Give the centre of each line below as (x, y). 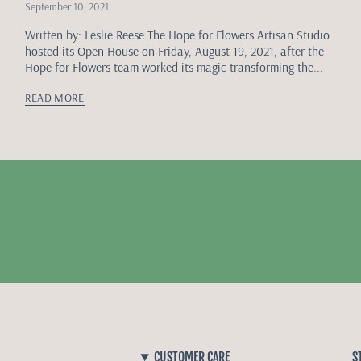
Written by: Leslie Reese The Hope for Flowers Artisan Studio (177, 35)
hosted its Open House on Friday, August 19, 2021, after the (174, 51)
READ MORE (54, 98)
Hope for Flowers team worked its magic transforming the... (174, 67)
